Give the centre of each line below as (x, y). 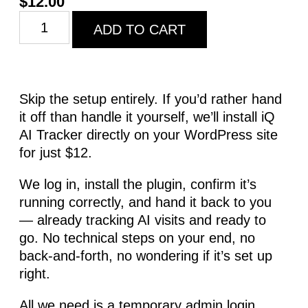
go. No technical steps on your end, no (137, 238)
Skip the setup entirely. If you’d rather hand (151, 99)
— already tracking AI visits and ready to (143, 220)
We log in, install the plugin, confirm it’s (138, 185)
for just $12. (56, 153)
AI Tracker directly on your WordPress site (148, 135)
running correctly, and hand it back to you (145, 202)
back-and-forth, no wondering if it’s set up (146, 256)
